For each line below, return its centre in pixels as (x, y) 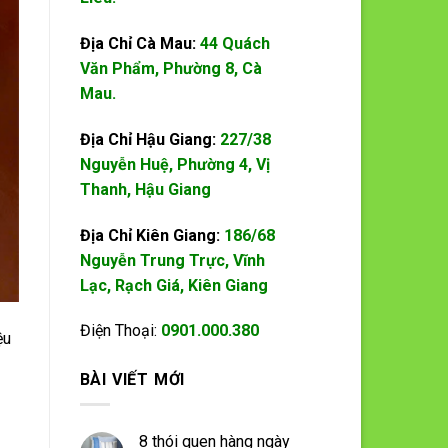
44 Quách (234, 43)
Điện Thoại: (120, 331)
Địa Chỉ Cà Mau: (139, 43)
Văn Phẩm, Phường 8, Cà (170, 68)
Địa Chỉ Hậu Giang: (149, 139)
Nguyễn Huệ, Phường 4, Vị (174, 164)
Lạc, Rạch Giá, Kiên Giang (173, 285)
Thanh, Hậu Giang (145, 189)
